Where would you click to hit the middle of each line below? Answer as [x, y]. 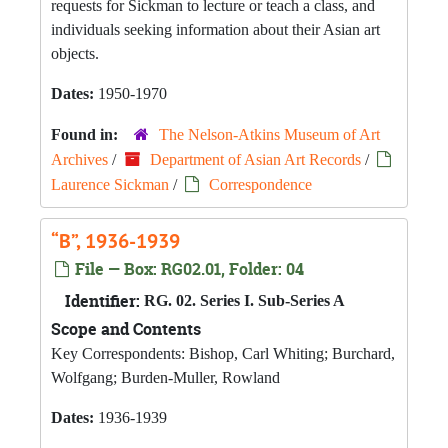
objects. [75, 53]
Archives [79, 159]
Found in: [86, 134]
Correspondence [260, 184]
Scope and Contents [126, 329]
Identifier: [102, 301]
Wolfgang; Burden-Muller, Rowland [165, 377]
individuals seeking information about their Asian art [215, 29]
